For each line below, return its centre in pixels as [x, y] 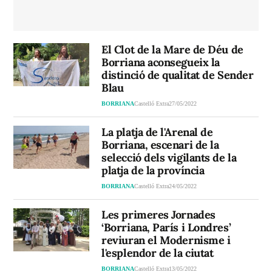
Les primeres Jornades [158, 215]
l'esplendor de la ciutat [158, 253]
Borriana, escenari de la [160, 145]
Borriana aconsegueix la [161, 63]
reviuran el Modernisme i [166, 240]
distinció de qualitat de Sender [178, 75]
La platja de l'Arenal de [157, 132]
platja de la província [153, 171]
